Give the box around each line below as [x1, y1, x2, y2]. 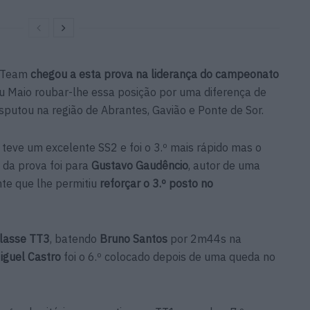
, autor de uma [188, 158, 260, 172]
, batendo [50, 231, 100, 246]
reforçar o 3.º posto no [100, 176, 213, 190]
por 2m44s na [167, 231, 241, 246]
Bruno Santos [100, 231, 167, 246]
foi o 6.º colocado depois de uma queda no [61, 249, 275, 264]
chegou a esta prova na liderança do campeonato [30, 66, 279, 81]
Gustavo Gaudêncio [91, 158, 188, 172]
